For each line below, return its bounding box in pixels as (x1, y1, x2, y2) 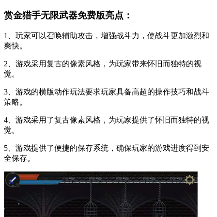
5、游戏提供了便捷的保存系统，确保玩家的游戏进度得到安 (4, 144, 209, 152)
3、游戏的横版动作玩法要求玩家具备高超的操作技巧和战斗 (4, 88, 209, 96)
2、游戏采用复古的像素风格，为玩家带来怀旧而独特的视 (4, 60, 201, 68)
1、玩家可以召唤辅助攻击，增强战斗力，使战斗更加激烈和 (4, 31, 209, 40)
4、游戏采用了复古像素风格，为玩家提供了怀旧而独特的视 (4, 116, 209, 124)
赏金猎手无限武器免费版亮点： (4, 10, 133, 21)
